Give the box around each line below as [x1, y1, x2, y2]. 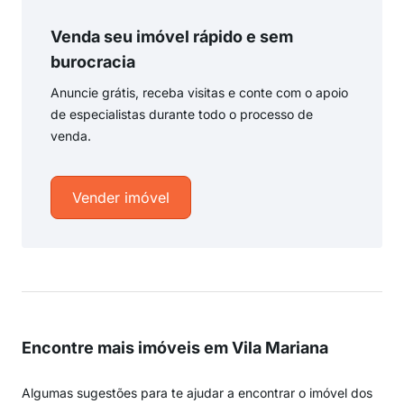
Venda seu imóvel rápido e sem [50, 27, 293, 46]
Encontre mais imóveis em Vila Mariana [22, 338, 328, 357]
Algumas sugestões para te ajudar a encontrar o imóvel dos [22, 385, 372, 400]
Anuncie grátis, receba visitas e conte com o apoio [50, 85, 348, 100]
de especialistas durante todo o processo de [50, 106, 313, 122]
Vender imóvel [72, 188, 170, 207]
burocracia [50, 52, 135, 71]
